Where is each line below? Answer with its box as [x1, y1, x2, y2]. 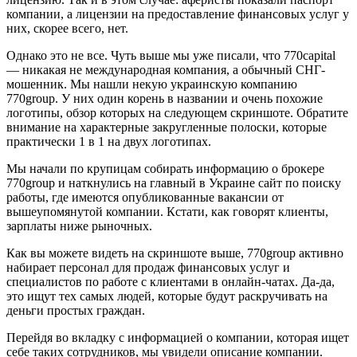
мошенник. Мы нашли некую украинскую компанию [6, 76, 297, 91]
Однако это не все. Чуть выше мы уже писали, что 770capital [6, 48, 335, 62]
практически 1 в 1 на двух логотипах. [6, 134, 211, 148]
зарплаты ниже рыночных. [6, 218, 152, 233]
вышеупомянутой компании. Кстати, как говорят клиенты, [6, 204, 328, 218]
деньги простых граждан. [6, 303, 145, 317]
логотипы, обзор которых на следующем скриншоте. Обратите [6, 105, 348, 120]
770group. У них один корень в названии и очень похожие [6, 91, 323, 105]
